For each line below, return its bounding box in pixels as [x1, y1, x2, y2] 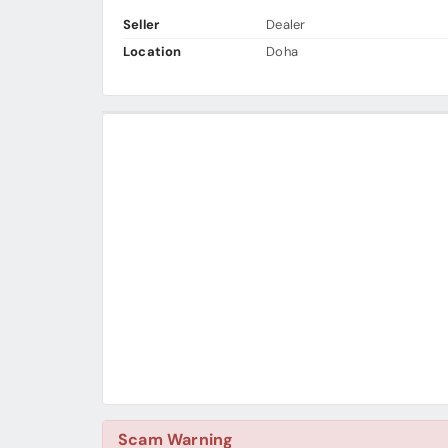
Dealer [266, 16, 306, 34]
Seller [123, 16, 160, 34]
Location [123, 43, 182, 61]
